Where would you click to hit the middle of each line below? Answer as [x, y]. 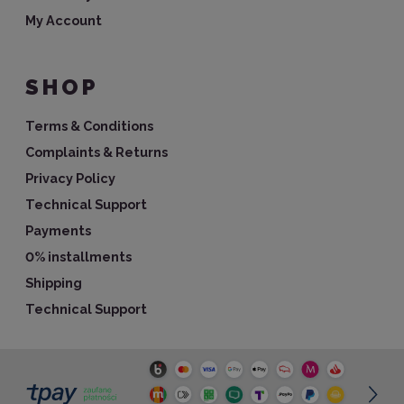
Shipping [54, 282]
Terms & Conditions [89, 125]
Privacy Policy [70, 178]
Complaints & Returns [96, 151]
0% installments [78, 256]
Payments [58, 230]
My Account [64, 20]
